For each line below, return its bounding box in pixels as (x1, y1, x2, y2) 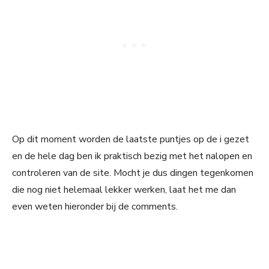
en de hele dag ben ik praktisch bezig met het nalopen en (12, 150, 252, 163)
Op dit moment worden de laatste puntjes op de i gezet (12, 133, 249, 147)
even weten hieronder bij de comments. (12, 200, 178, 214)
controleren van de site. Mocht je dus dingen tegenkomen (12, 166, 253, 180)
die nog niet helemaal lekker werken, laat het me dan (12, 183, 236, 197)
